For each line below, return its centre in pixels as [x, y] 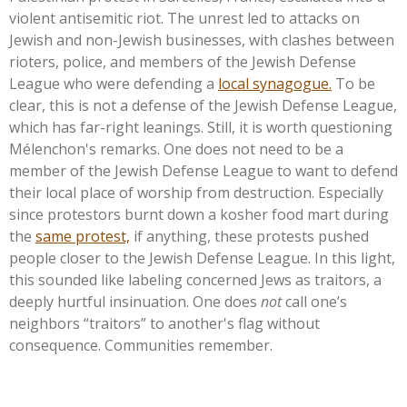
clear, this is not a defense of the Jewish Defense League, [203, 105]
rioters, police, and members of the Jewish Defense [183, 61]
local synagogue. [275, 83]
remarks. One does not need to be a [220, 149]
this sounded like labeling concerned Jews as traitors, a [195, 279]
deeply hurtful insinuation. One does [135, 301]
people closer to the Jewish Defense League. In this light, [202, 258]
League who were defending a [114, 83]
